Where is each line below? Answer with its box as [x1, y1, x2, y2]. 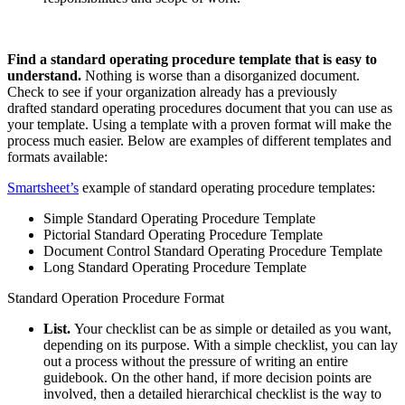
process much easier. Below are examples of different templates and [7, 133, 391, 149]
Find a [7, 52, 51, 68]
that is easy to [291, 52, 377, 68]
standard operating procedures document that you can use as [47, 100, 392, 117]
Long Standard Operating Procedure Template [43, 259, 306, 276]
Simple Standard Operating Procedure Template [43, 211, 316, 227]
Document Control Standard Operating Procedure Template [43, 243, 382, 259]
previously [278, 84, 337, 100]
